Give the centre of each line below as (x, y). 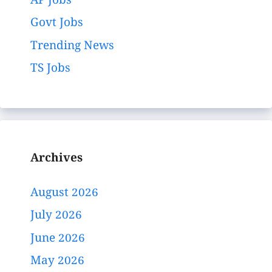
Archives (56, 159)
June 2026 (58, 239)
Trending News (72, 46)
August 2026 (64, 193)
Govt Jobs (57, 24)
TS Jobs (50, 70)
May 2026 (57, 262)
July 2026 (56, 216)
